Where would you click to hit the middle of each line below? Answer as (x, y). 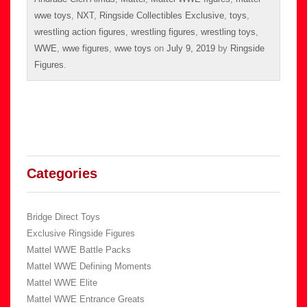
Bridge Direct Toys (63, 217)
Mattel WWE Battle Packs (79, 249)
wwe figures (86, 48)
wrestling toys (228, 32)
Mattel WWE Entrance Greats (86, 299)
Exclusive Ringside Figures (81, 233)
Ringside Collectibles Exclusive (162, 15)
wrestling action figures (80, 32)
